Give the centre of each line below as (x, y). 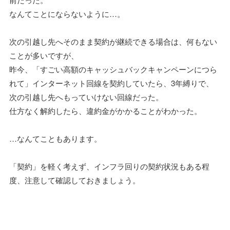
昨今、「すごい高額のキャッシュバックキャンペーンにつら (113, 69)
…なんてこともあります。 (55, 139)
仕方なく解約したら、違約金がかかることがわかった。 (106, 111)
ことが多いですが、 (44, 55)
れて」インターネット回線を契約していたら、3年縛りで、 (111, 83)
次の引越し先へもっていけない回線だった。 (86, 97)
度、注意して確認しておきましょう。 (75, 180)
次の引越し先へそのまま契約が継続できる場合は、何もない (113, 42)
